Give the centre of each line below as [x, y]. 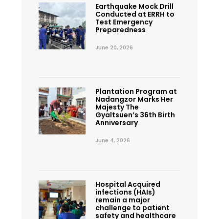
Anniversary [116, 122]
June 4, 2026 [112, 140]
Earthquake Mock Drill [134, 6]
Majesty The [117, 107]
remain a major [122, 200]
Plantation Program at [136, 91]
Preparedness [120, 30]
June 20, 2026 [114, 47]
